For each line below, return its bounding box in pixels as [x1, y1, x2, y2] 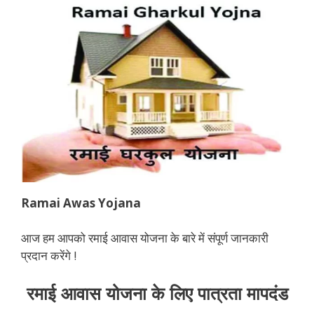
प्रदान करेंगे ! [21, 247, 76, 264]
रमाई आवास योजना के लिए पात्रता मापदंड [26, 280, 288, 305]
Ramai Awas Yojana [21, 194, 141, 211]
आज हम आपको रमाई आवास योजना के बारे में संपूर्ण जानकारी [21, 230, 268, 247]
